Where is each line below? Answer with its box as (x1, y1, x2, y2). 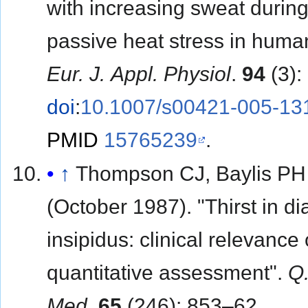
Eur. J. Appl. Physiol (47, 62, 232, 85)
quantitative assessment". (47, 261, 289, 285)
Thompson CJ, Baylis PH (76, 162, 307, 186)
